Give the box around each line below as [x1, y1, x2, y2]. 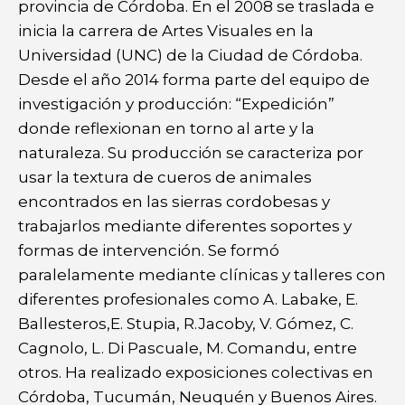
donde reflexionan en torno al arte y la [18, 118, 318, 137]
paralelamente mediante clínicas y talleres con [18, 265, 386, 284]
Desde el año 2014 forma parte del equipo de [18, 70, 370, 89]
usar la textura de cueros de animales [18, 167, 312, 186]
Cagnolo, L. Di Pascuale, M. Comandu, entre [18, 338, 357, 357]
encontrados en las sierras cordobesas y [18, 192, 330, 211]
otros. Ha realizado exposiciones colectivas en [18, 363, 373, 381]
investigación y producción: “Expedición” [18, 94, 334, 113]
